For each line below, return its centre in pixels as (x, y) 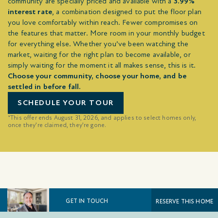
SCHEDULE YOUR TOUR (66, 103)
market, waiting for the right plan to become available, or (99, 54)
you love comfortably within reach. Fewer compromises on (103, 22)
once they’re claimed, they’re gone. (57, 125)
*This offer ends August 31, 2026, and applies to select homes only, (102, 118)
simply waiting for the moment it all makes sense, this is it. (102, 65)
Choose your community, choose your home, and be (97, 76)
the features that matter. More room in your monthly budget (106, 33)
